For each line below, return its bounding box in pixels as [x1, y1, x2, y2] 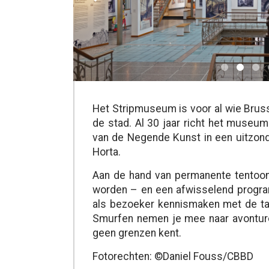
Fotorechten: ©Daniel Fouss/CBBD [92, 250, 253, 263]
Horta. [92, 146, 121, 159]
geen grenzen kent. [92, 227, 181, 240]
